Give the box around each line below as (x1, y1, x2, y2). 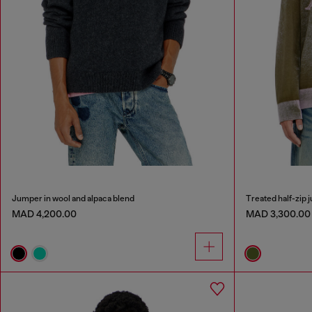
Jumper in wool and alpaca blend (12, 193, 134, 203)
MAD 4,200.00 (12, 208, 77, 219)
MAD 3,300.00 (245, 208, 311, 219)
